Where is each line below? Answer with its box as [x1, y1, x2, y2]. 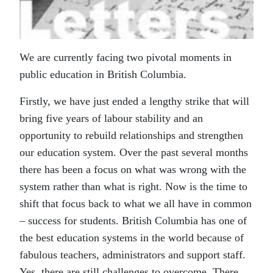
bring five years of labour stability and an [19, 112, 203, 124]
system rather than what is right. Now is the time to [19, 180, 247, 193]
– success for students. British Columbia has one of [19, 214, 247, 227]
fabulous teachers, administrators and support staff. [19, 249, 249, 261]
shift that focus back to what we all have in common [19, 197, 252, 210]
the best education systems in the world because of [19, 232, 244, 244]
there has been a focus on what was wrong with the [19, 163, 246, 175]
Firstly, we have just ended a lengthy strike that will [19, 95, 249, 107]
